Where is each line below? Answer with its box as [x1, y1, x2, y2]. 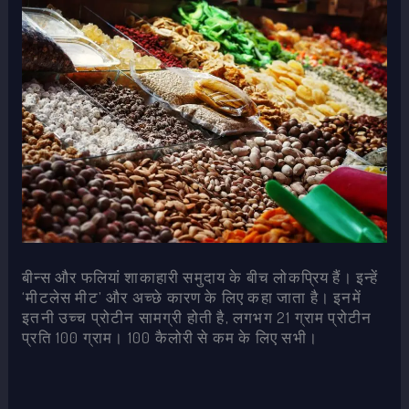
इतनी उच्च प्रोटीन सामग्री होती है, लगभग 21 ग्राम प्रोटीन [22, 308, 372, 328]
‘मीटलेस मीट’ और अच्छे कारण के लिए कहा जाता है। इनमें [22, 288, 362, 308]
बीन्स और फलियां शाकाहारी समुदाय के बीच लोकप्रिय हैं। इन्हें [22, 267, 379, 288]
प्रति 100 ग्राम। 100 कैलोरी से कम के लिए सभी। [22, 328, 318, 348]
